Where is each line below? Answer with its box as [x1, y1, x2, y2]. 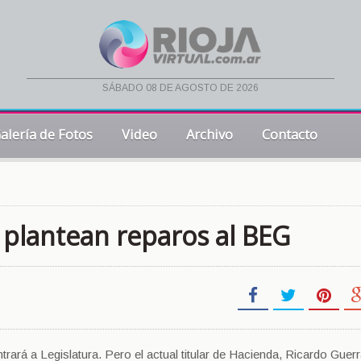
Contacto [262, 125, 317, 143]
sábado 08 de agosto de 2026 [102, 82, 259, 94]
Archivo [186, 125, 233, 143]
